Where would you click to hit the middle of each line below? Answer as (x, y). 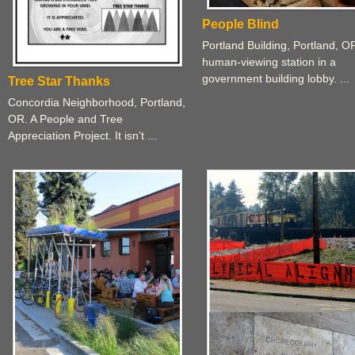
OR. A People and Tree (65, 119)
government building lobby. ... (276, 78)
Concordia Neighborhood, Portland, (97, 103)
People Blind (240, 24)
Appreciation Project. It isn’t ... (82, 136)
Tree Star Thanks (59, 82)
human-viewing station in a (269, 62)
